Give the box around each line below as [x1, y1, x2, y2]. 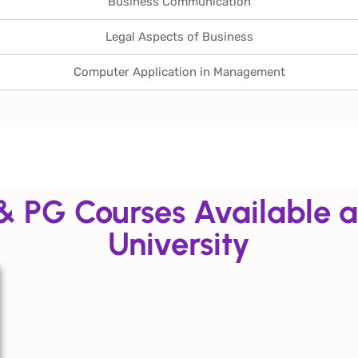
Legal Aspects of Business [105, 30, 253, 44]
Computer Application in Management [73, 65, 285, 79]
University [108, 225, 250, 263]
